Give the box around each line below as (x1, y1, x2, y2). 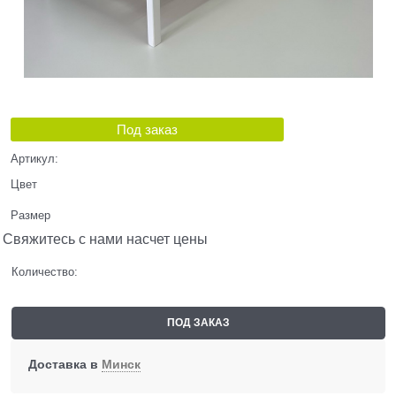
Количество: (11, 264, 78, 278)
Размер (11, 208, 50, 222)
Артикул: (11, 151, 58, 165)
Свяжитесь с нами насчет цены (2, 231, 208, 247)
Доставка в (28, 357, 102, 372)
